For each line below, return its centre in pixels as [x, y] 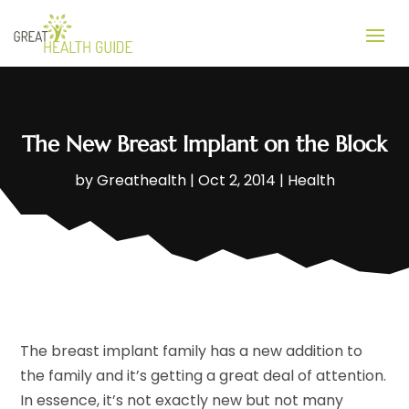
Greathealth [141, 180]
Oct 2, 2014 [236, 180]
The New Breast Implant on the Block [204, 144]
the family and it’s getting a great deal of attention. [204, 375]
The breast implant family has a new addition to [192, 351]
